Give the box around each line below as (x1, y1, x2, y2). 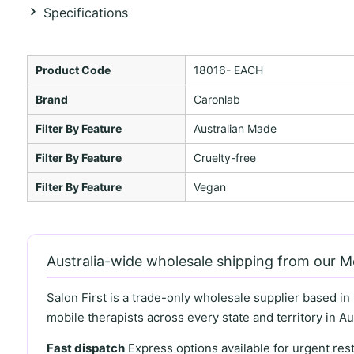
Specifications (43, 4, 128, 21)
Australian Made (193, 121, 277, 135)
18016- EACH (193, 62, 263, 77)
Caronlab (193, 92, 240, 106)
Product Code (35, 62, 111, 77)
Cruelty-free (193, 150, 256, 164)
